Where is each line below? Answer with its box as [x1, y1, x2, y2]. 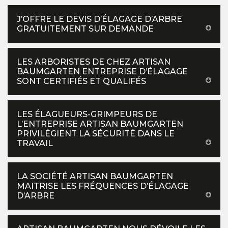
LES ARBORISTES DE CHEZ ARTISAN [17, 56, 170, 67]
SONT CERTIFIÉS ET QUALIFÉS [17, 76, 146, 86]
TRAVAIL [17, 138, 53, 148]
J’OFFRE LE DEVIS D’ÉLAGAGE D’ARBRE [17, 14, 182, 24]
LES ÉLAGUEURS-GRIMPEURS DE [17, 109, 157, 119]
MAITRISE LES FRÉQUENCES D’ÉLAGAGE [17, 181, 189, 191]
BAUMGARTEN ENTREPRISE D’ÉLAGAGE [17, 66, 188, 76]
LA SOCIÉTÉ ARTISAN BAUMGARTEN [17, 171, 173, 181]
